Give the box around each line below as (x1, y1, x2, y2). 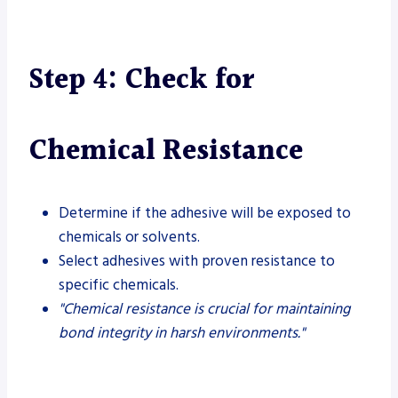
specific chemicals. (59, 274, 179, 296)
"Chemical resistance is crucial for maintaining (59, 298, 350, 320)
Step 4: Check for (28, 57, 254, 103)
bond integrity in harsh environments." (59, 322, 305, 344)
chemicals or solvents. (59, 226, 200, 248)
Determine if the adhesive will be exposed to (59, 202, 351, 224)
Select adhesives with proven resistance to (59, 250, 335, 272)
